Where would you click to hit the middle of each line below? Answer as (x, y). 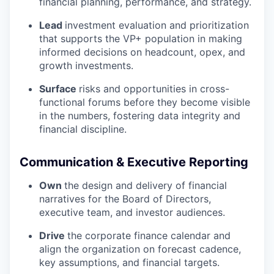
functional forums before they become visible (145, 102)
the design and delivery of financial (146, 185)
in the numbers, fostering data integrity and (140, 115)
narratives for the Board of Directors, (125, 198)
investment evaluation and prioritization (157, 25)
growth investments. (86, 65)
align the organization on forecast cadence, (140, 249)
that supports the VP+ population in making (141, 38)
